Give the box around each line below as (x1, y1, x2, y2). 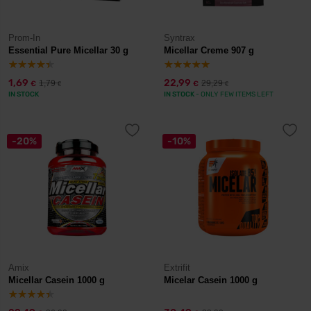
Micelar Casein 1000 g (164, 275, 258, 285)
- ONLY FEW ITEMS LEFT (194, 90, 274, 99)
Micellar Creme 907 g (164, 45, 254, 56)
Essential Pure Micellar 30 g (8, 45, 128, 56)
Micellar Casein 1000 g (8, 275, 105, 285)
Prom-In (8, 33, 40, 43)
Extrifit (164, 262, 190, 273)
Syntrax (164, 33, 195, 43)
